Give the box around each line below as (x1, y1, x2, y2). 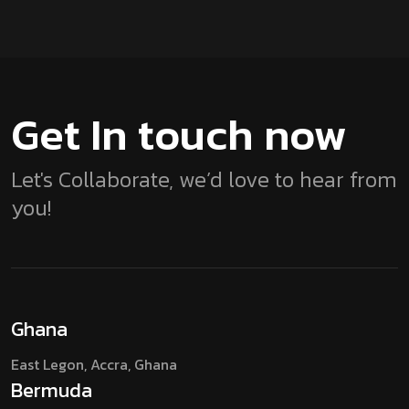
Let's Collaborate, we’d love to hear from (11, 163, 397, 195)
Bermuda (11, 374, 92, 405)
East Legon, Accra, (11, 352, 134, 375)
